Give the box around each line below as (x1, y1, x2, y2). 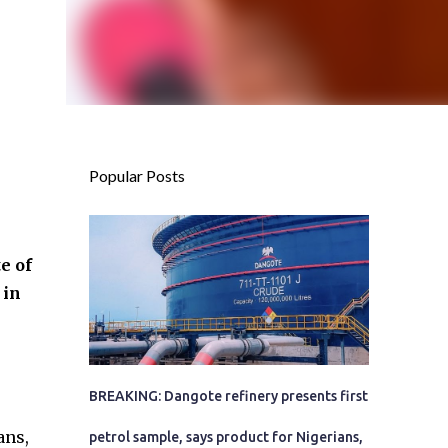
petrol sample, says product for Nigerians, (88, 429, 363, 445)
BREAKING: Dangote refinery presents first (88, 388, 368, 404)
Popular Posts (88, 166, 185, 185)
